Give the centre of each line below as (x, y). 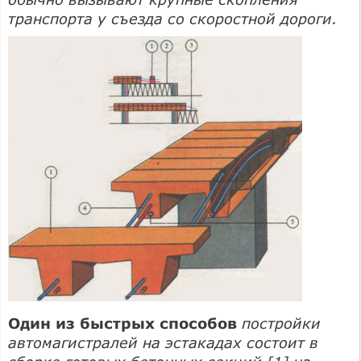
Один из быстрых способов (122, 323)
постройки (279, 323)
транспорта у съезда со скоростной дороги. (173, 18)
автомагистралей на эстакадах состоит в (163, 342)
